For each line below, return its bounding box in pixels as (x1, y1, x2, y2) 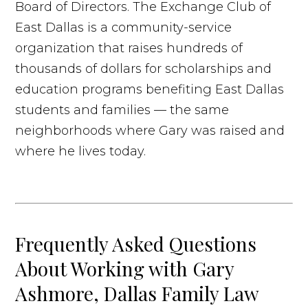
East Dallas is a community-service (15, 19, 232, 35)
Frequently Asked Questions (15, 230, 257, 256)
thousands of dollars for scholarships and (15, 60, 272, 76)
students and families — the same (15, 102, 230, 118)
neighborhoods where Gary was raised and (15, 122, 285, 138)
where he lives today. (15, 143, 146, 159)
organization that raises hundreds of (15, 40, 243, 56)
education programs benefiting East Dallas (15, 81, 285, 97)
